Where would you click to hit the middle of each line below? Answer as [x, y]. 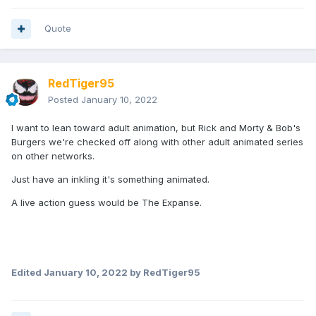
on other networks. [54, 156]
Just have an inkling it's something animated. [110, 180]
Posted [65, 100]
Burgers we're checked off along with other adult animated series [157, 142]
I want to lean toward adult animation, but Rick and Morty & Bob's [156, 128]
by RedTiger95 [164, 273]
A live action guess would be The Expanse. [107, 203]
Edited [28, 273]
